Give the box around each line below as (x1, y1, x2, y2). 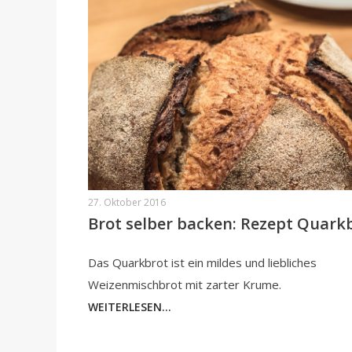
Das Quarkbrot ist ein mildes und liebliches (88, 255, 317, 271)
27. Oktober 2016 (88, 196, 166, 210)
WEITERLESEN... (88, 299, 171, 315)
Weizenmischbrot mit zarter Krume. (88, 277, 281, 293)
